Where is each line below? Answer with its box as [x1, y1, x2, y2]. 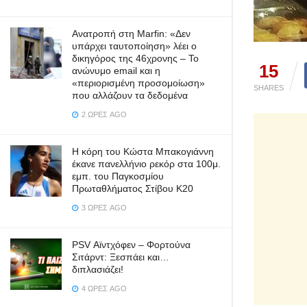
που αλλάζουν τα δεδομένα [72, 90, 188, 101]
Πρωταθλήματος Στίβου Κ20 [72, 183, 193, 194]
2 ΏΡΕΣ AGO [79, 110, 127, 119]
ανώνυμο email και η [72, 65, 160, 76]
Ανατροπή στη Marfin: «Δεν [72, 28, 191, 39]
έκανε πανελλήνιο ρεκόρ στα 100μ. [72, 158, 221, 169]
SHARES [254, 83, 284, 92]
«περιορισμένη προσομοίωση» [72, 77, 205, 88]
